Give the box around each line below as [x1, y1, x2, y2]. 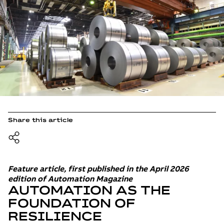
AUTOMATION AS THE [8, 182, 170, 197]
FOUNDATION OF [8, 195, 135, 210]
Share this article [8, 115, 73, 123]
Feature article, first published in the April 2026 [8, 163, 189, 173]
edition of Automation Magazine [8, 173, 132, 183]
